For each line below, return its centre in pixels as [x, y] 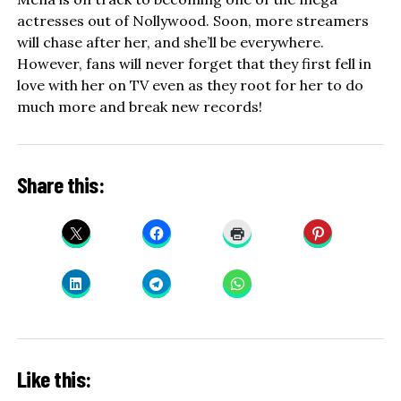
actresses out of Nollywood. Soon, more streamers [192, 21]
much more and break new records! [139, 107]
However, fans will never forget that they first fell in [194, 64]
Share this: [60, 184]
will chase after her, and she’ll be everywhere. [170, 43]
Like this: [54, 378]
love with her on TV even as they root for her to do [190, 85]
